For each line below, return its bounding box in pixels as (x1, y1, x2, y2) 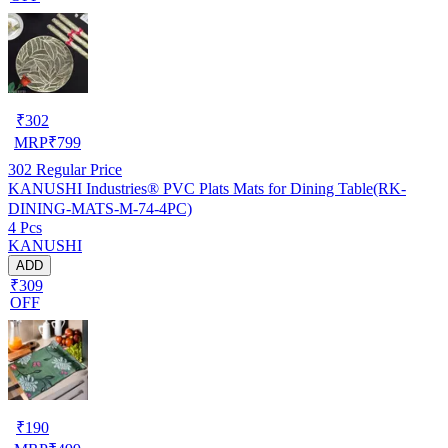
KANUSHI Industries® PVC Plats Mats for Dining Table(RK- (8, 179, 406, 197)
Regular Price (32, 160, 122, 178)
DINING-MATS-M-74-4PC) (8, 199, 192, 217)
